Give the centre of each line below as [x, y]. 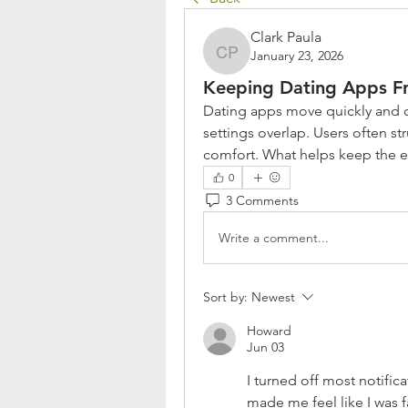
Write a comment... [274, 237]
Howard [269, 331]
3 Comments [262, 200]
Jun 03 [265, 347]
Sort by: [225, 297]
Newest [273, 297]
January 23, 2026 [297, 56]
